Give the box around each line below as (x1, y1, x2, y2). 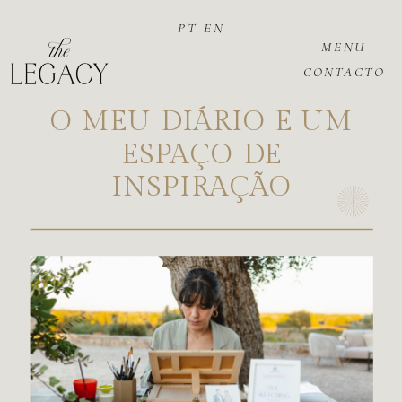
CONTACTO (303, 64, 386, 81)
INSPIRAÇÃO (110, 170, 293, 204)
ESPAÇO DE (121, 137, 283, 171)
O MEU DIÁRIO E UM (50, 105, 354, 138)
